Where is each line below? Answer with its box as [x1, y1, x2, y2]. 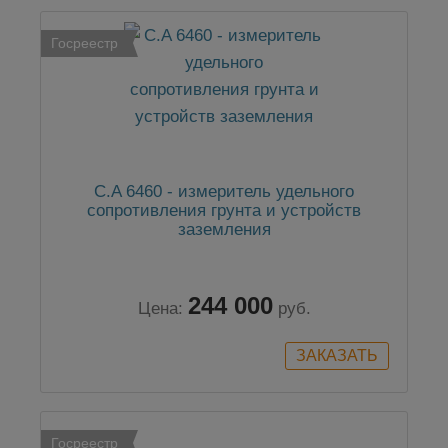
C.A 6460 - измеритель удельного [94, 182, 354, 202]
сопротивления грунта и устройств [87, 201, 361, 221]
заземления [177, 220, 271, 240]
